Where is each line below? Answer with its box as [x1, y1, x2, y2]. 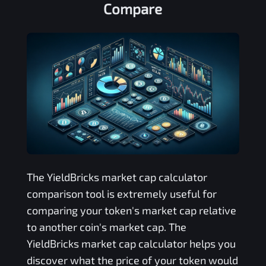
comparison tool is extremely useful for [26, 186, 217, 200]
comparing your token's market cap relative [26, 203, 236, 217]
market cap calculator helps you [78, 236, 236, 250]
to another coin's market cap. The [26, 220, 186, 233]
